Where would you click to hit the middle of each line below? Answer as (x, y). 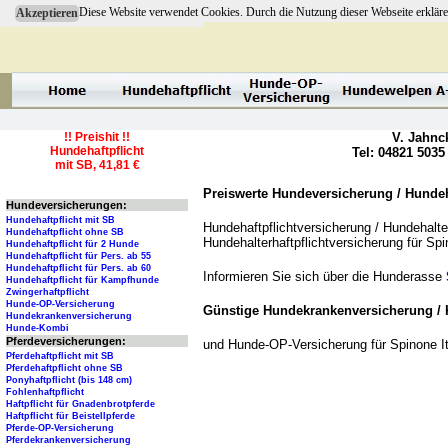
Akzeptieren (47, 13)
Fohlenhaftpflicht (45, 392)
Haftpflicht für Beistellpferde (70, 416)
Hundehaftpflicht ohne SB (65, 232)
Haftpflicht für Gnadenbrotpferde (80, 404)
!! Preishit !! (97, 137)
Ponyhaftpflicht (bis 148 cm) (69, 380)
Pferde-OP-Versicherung (60, 428)
